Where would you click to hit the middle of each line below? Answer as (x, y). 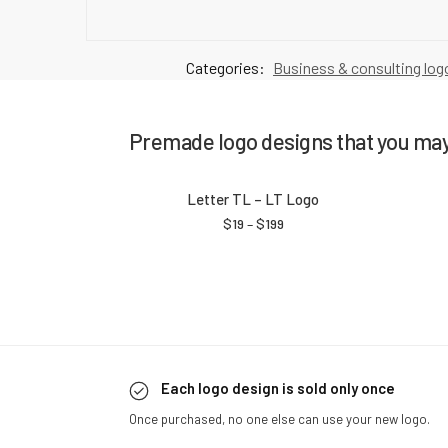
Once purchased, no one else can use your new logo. (282, 419)
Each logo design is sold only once (277, 388)
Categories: (227, 68)
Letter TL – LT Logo (253, 199)
